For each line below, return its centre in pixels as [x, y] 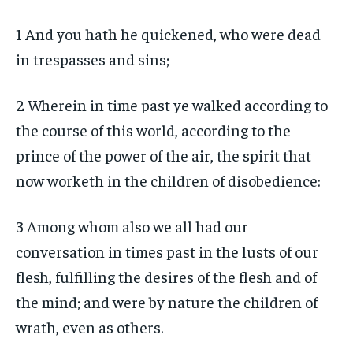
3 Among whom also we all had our [132, 226]
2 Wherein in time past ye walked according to [172, 105]
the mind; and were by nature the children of [167, 302]
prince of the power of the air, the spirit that [163, 155]
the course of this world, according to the [153, 130]
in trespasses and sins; [93, 59]
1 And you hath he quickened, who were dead [168, 34]
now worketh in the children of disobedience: [168, 180]
